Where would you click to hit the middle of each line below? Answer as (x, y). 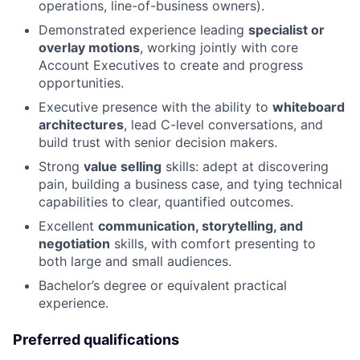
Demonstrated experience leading (143, 30)
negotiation (74, 243)
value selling (123, 166)
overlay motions (89, 47)
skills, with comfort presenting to (213, 243)
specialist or (286, 30)
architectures (81, 125)
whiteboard (309, 107)
